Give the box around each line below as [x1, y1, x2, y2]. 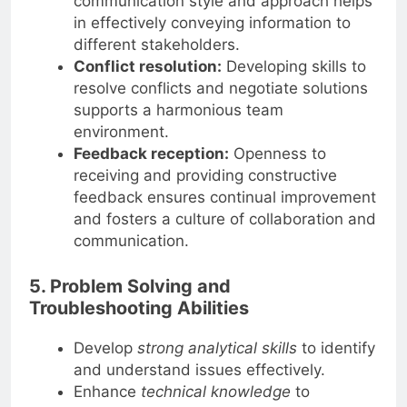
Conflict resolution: [73, 57, 222, 76]
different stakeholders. [73, 35, 240, 55]
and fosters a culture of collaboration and [73, 210, 376, 229]
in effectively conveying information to [73, 14, 351, 33]
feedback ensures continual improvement [73, 188, 376, 207]
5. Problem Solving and [29, 274, 231, 297]
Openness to [228, 144, 326, 164]
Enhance [73, 382, 141, 401]
